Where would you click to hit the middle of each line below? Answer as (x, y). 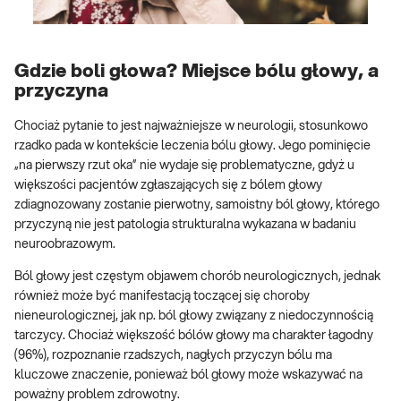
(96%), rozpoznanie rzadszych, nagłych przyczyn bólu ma (173, 356)
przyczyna (61, 90)
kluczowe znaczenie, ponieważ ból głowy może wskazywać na (188, 375)
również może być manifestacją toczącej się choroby (162, 297)
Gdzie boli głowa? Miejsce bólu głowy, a (196, 71)
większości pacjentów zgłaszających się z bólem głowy (168, 186)
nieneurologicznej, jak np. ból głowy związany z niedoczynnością (194, 316)
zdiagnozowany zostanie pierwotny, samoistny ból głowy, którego (197, 205)
